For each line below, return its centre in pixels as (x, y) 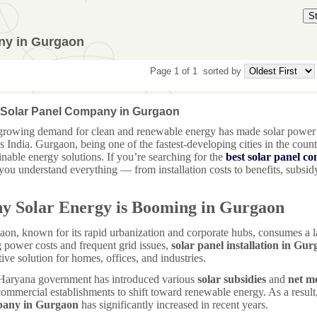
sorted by (222, 71)
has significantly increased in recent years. (173, 305)
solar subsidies (232, 279)
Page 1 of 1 (175, 71)
